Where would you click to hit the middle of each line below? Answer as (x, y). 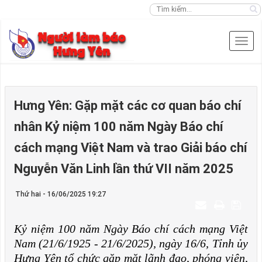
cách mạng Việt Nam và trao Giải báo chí (131, 148)
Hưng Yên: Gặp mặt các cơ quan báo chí (128, 106)
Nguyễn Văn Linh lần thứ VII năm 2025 (124, 169)
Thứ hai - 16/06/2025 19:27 (61, 194)
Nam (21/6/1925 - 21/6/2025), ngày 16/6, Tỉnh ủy (131, 243)
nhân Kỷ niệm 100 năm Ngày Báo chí (119, 127)
